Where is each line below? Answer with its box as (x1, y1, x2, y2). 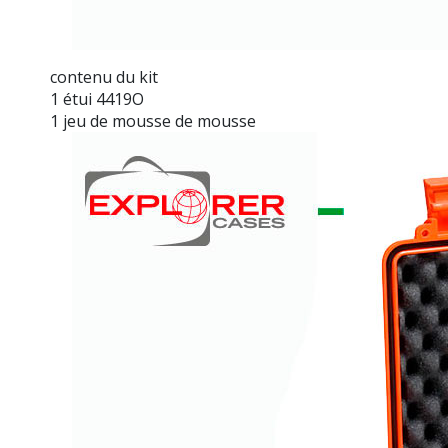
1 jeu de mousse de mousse (50, 110, 256, 132)
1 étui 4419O (50, 88, 144, 110)
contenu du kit (50, 66, 158, 88)
